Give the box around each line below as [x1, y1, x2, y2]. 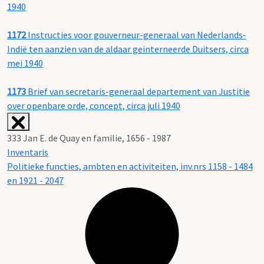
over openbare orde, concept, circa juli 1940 [7, 100, 180, 112]
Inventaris [7, 146, 48, 159]
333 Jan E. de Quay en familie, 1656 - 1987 [7, 132, 171, 144]
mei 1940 [7, 57, 43, 70]
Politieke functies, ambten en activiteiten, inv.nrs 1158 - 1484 [7, 160, 253, 173]
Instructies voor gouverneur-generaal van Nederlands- [26, 29, 246, 41]
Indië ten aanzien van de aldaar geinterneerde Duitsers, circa [7, 43, 249, 55]
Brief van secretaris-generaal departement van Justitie [28, 85, 250, 98]
